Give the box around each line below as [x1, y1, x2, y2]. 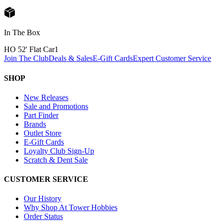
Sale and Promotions [24, 102, 88, 111]
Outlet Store [24, 128, 61, 137]
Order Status [24, 212, 63, 221]
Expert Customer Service [133, 54, 211, 63]
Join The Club [4, 54, 49, 63]
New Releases [24, 93, 68, 102]
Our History [24, 194, 61, 203]
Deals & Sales [49, 54, 93, 63]
